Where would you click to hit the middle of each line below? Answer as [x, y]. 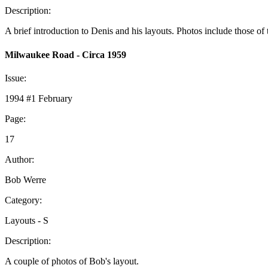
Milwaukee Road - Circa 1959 [66, 54]
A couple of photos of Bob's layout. [72, 261]
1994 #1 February [39, 98]
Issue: [16, 78]
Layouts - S [27, 220]
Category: [23, 200]
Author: [19, 159]
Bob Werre [25, 180]
